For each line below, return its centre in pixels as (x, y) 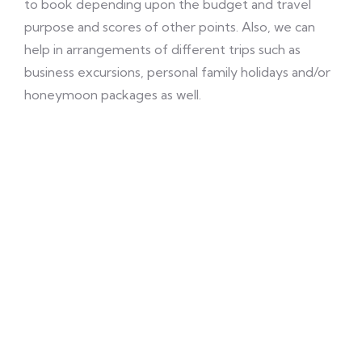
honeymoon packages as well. (113, 95)
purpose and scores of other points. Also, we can (170, 27)
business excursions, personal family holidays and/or (177, 72)
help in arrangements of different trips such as (162, 49)
